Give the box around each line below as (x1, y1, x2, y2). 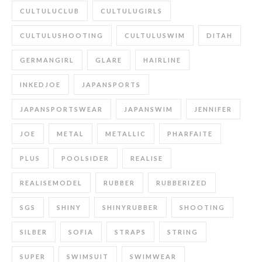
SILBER (20, 227, 47, 236)
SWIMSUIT (67, 252, 109, 260)
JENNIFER (194, 105, 232, 113)
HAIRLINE (143, 56, 181, 64)
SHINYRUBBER (102, 203, 158, 211)
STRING (167, 227, 198, 236)
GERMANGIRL (20, 56, 74, 64)
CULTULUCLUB (20, 6, 80, 15)
